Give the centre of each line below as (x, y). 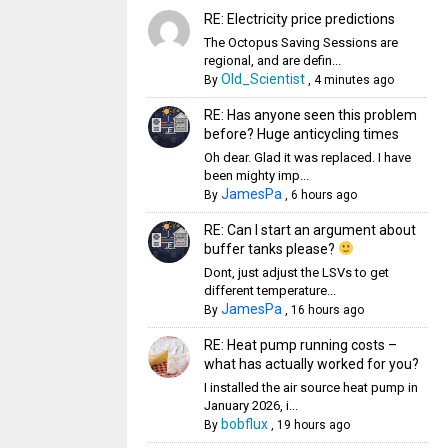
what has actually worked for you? (311, 364)
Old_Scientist (262, 79)
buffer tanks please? (270, 249)
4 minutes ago (353, 80)
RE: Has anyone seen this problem (310, 115)
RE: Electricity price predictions (299, 19)
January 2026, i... (250, 405)
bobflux (244, 424)
